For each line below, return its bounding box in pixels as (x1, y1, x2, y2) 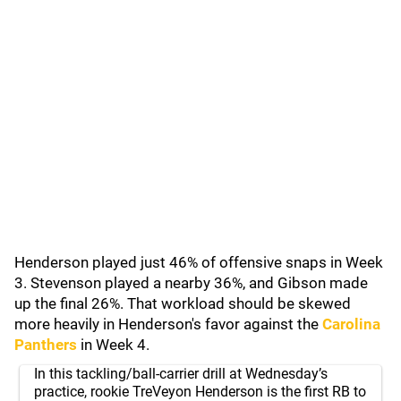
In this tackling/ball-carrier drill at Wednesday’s (34, 365, 328, 382)
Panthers (14, 336, 77, 354)
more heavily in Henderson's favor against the (14, 315, 322, 333)
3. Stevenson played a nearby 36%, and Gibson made (14, 274, 368, 292)
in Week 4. (77, 336, 149, 354)
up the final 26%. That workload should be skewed (14, 294, 351, 312)
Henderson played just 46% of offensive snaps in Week (14, 253, 383, 271)
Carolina (322, 315, 380, 333)
